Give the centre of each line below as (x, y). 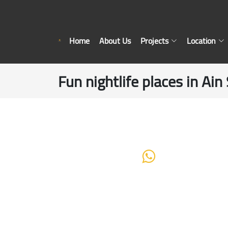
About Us (115, 40)
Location (201, 40)
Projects (154, 40)
